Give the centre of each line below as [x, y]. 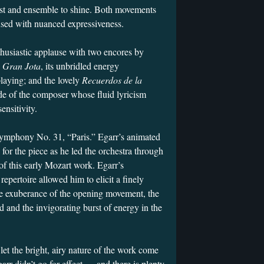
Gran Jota [22, 66]
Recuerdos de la [112, 80]
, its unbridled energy [80, 66]
